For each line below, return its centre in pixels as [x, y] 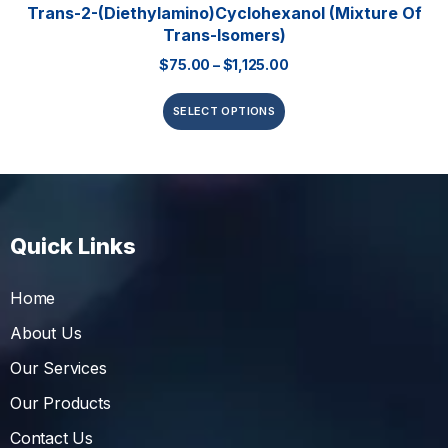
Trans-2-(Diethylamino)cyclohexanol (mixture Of [224, 13]
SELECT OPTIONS [224, 111]
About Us [46, 333]
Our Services [58, 368]
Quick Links [73, 246]
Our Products [60, 403]
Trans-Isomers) [224, 35]
